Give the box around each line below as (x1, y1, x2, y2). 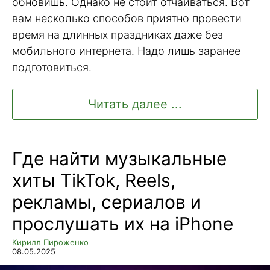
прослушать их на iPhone (12, 212, 233, 234)
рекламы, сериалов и (12, 190, 201, 213)
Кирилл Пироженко (12, 237, 89, 247)
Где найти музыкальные (12, 147, 227, 169)
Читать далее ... (88, 96, 182, 111)
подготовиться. (12, 61, 92, 74)
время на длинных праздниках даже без (12, 28, 223, 42)
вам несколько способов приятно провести (12, 12, 242, 25)
